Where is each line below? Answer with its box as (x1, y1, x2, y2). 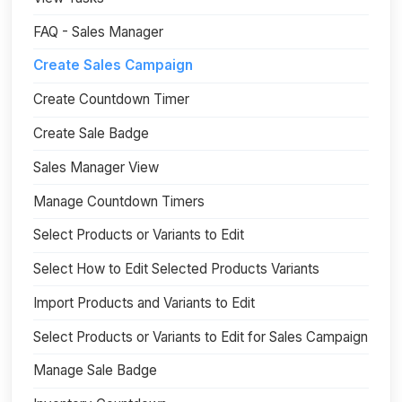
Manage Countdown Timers (33, 192, 205, 210)
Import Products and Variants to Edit (33, 293, 255, 311)
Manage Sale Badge (33, 362, 157, 380)
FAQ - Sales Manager (33, 22, 163, 40)
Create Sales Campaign (33, 57, 193, 74)
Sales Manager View (33, 158, 159, 176)
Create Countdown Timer (33, 91, 189, 109)
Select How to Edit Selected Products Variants (33, 260, 319, 278)
